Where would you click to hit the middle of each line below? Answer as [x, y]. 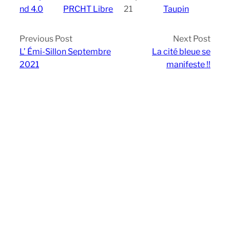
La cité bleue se [181, 51]
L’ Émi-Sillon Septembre [65, 51]
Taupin [176, 9]
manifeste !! [188, 64]
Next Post [192, 39]
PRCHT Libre [88, 9]
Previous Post [46, 39]
